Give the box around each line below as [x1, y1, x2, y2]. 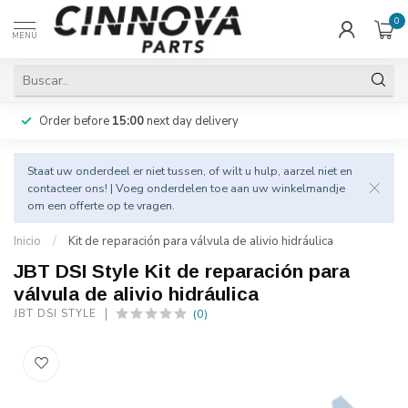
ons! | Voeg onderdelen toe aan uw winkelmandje [82, 180, 345, 196]
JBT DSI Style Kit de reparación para [14, 260, 350, 281]
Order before [39, 113, 112, 129]
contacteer [27, 180, 82, 196]
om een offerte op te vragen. [27, 198, 175, 213]
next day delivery [144, 113, 239, 129]
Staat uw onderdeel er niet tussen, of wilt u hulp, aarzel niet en [27, 163, 352, 178]
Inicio [14, 233, 41, 250]
